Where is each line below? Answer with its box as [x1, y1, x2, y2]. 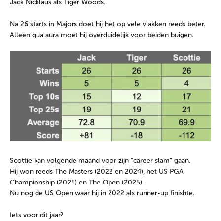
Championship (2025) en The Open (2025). [10, 178, 144, 187]
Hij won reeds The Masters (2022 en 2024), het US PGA [10, 167, 184, 176]
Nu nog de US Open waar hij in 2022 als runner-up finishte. [10, 189, 194, 198]
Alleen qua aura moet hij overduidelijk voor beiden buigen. [10, 31, 193, 39]
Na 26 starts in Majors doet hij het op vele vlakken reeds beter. [10, 20, 205, 29]
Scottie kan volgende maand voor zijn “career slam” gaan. [10, 156, 190, 165]
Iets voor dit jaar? [10, 211, 63, 220]
